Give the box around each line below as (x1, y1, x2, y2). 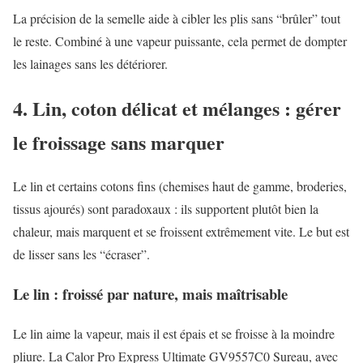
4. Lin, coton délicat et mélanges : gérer (13, 93, 341, 122)
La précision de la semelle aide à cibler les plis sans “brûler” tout (13, 9, 340, 27)
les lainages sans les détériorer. (13, 54, 168, 72)
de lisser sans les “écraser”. (13, 246, 150, 263)
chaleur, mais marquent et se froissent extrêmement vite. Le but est (13, 223, 349, 241)
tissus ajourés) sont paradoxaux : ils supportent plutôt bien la (13, 200, 318, 218)
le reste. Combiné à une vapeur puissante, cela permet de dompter (13, 32, 347, 49)
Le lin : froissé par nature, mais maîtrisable (13, 283, 288, 305)
